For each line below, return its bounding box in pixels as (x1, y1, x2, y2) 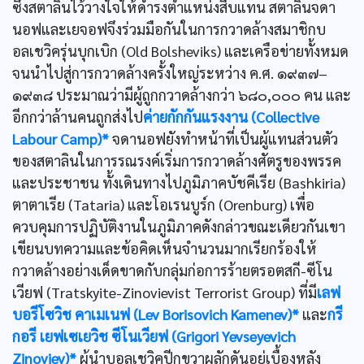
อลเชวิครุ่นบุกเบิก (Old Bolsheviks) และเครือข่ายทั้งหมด (12, 41, 349, 60)
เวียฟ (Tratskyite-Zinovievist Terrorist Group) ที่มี (12, 283, 317, 301)
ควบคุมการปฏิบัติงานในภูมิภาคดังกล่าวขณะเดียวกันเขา (12, 217, 345, 236)
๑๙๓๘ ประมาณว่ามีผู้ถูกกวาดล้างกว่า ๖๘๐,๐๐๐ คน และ (12, 85, 351, 104)
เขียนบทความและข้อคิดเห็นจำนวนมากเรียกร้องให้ (12, 239, 317, 258)
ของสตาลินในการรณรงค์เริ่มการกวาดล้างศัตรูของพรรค (12, 151, 341, 170)
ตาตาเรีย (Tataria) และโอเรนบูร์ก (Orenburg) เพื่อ (12, 195, 314, 214)
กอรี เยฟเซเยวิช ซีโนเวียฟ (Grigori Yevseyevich (12, 327, 296, 345)
